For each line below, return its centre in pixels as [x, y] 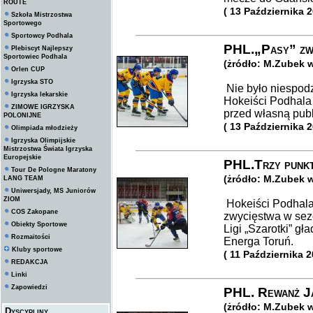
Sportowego [23, 23]
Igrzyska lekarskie [39, 94]
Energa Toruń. [261, 241]
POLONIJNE [22, 115]
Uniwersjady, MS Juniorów [53, 191]
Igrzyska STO [32, 82]
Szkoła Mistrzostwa [42, 15]
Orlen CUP [28, 69]
